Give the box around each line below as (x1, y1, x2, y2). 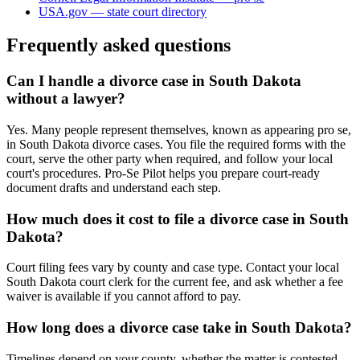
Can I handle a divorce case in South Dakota (6, 72, 301, 90)
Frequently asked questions (6, 35, 231, 56)
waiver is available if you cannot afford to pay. (6, 289, 241, 304)
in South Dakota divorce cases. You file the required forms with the (6, 137, 346, 152)
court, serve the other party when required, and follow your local (6, 152, 333, 166)
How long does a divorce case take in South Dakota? (6, 319, 352, 337)
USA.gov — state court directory (39, 4, 207, 18)
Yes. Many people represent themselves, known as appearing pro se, (6, 123, 351, 137)
